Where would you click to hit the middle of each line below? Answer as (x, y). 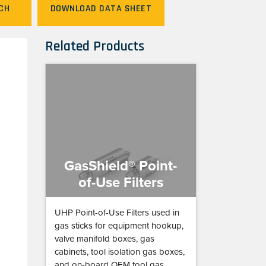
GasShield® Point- (121, 166)
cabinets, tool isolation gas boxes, (119, 252)
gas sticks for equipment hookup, (119, 226)
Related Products (94, 47)
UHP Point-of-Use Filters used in (117, 213)
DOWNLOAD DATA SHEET (101, 9)
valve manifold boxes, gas (104, 239)
